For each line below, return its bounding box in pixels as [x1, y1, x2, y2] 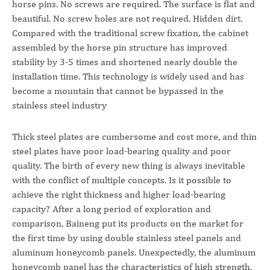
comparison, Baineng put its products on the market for [12, 218, 243, 229]
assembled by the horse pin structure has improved [12, 42, 227, 53]
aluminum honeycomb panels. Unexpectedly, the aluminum [12, 246, 256, 258]
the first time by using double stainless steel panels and [12, 232, 241, 243]
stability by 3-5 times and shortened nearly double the [12, 56, 237, 67]
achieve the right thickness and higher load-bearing [12, 189, 225, 200]
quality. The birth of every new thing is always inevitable [12, 160, 245, 171]
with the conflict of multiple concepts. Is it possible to [12, 174, 231, 186]
